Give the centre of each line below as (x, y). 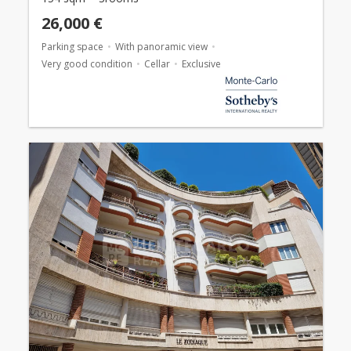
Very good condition (87, 64)
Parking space (72, 47)
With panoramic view (161, 47)
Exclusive (201, 64)
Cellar (157, 64)
